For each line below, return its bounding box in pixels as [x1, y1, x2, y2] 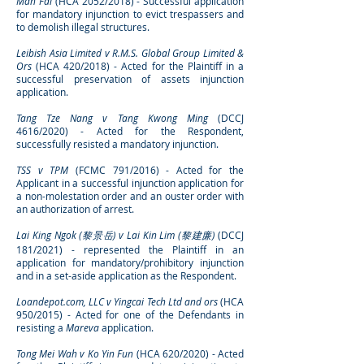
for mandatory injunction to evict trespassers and [16, 7, 244, 20]
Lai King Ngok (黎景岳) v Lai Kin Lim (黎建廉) [16, 228, 218, 241]
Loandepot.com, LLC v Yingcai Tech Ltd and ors [16, 295, 218, 308]
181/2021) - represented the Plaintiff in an [16, 243, 244, 256]
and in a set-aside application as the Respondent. [16, 269, 236, 282]
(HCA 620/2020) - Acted [133, 347, 245, 360]
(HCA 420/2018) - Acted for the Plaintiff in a [32, 59, 244, 72]
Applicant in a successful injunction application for [16, 176, 244, 189]
